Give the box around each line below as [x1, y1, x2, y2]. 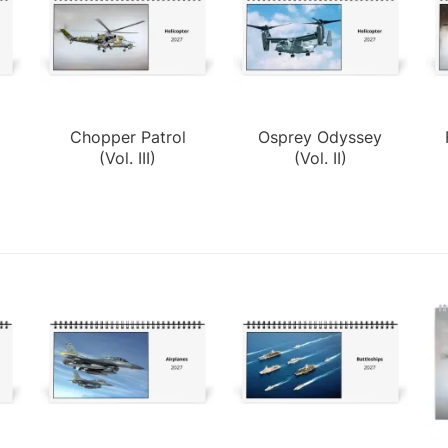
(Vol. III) [99, 147, 157, 168]
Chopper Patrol [69, 126, 186, 147]
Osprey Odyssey [258, 126, 383, 147]
